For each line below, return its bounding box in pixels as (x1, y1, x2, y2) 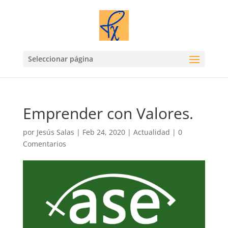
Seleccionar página (27, 54, 93, 64)
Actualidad (133, 127, 170, 137)
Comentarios (22, 139, 66, 149)
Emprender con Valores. (22, 103, 193, 124)
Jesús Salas (36, 127, 74, 137)
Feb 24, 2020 (82, 127, 125, 137)
